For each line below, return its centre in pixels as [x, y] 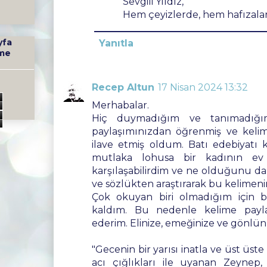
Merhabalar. [120, 105]
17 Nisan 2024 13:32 [203, 87]
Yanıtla [116, 43]
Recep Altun [123, 87]
